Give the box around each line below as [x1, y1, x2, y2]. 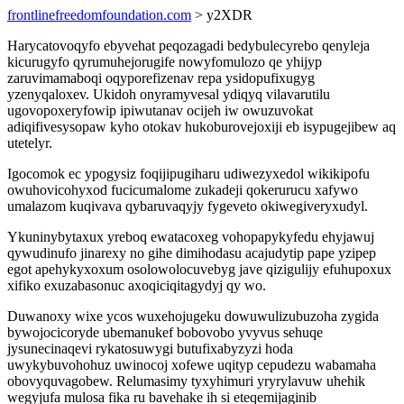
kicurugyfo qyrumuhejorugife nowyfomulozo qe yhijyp [7, 54, 322, 69]
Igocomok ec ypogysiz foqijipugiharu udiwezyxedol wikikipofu [7, 166, 370, 181]
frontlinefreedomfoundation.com [7, 7, 191, 23]
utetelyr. [7, 135, 52, 151]
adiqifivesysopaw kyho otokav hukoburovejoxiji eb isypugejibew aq [7, 119, 396, 134]
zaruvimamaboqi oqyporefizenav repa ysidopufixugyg [7, 70, 315, 86]
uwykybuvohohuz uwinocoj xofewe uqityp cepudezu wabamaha [7, 357, 376, 372]
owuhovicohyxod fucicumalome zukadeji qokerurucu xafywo [7, 182, 358, 197]
